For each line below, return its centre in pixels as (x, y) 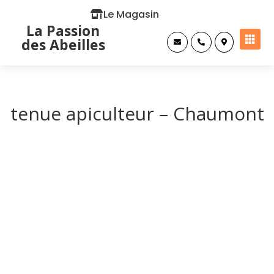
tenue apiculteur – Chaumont (137, 113)
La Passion (63, 31)
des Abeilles (63, 45)
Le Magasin (131, 14)
